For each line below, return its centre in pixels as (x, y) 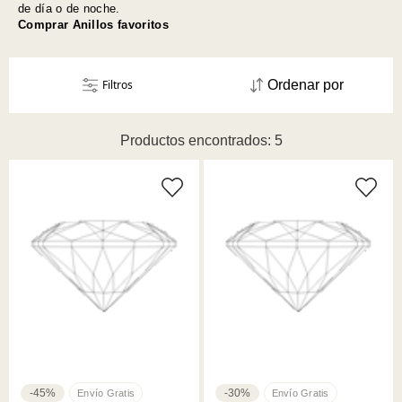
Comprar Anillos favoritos (93, 24)
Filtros (117, 85)
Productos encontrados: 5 (201, 141)
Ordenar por (306, 85)
